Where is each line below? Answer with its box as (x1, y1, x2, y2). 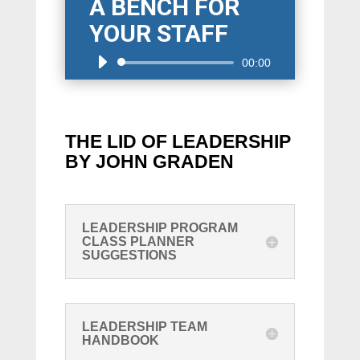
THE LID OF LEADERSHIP (64, 131, 291, 153)
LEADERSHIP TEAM (81, 320, 207, 334)
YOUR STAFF (88, 19, 228, 48)
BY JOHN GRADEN (64, 151, 234, 173)
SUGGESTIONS (81, 248, 177, 263)
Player (88, 72, 118, 84)
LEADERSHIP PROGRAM (81, 221, 238, 235)
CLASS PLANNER (81, 235, 194, 249)
